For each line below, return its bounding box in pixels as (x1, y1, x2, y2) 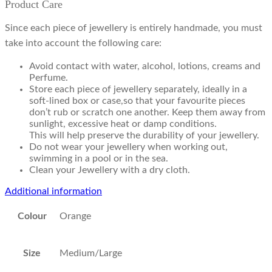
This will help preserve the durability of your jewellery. (29, 131, 259, 141)
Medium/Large (59, 248, 122, 259)
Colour (17, 211, 47, 222)
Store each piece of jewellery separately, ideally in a (29, 84, 247, 95)
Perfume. (29, 73, 68, 83)
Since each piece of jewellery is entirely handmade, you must (5, 23, 262, 33)
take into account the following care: (5, 38, 161, 49)
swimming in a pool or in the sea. (29, 154, 168, 164)
